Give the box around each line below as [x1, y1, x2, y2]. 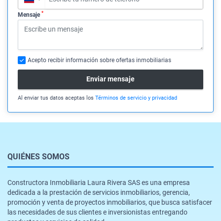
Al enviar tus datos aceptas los [18, 94, 95, 101]
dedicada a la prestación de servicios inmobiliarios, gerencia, [7, 188, 190, 196]
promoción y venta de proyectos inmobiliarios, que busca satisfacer [7, 198, 212, 206]
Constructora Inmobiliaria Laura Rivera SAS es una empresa [7, 178, 190, 186]
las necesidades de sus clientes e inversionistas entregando [7, 208, 187, 216]
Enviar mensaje [86, 75, 135, 83]
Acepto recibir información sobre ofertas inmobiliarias [28, 56, 171, 64]
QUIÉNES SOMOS [7, 151, 70, 161]
